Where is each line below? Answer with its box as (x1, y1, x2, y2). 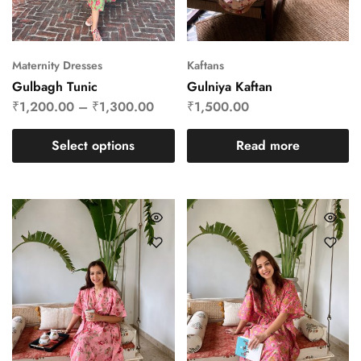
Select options (52, 136, 135, 156)
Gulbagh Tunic (12, 77, 98, 97)
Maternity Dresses (12, 57, 102, 74)
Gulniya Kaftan (186, 77, 272, 97)
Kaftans (186, 57, 224, 74)
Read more (235, 136, 300, 156)
